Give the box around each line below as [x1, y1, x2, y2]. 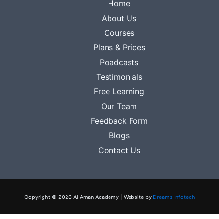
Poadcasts [100, 57, 139, 67]
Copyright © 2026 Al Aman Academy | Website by [24, 194, 153, 200]
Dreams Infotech [153, 194, 195, 200]
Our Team [101, 101, 137, 111]
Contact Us [98, 145, 140, 155]
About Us [102, 13, 137, 23]
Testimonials [96, 72, 142, 82]
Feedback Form [90, 116, 148, 126]
